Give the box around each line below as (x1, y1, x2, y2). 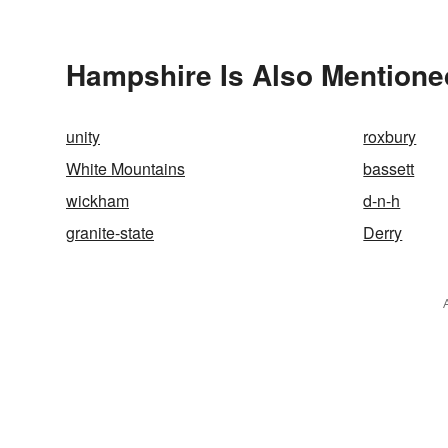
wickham (66, 189, 129, 213)
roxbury (363, 125, 417, 149)
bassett (363, 157, 415, 181)
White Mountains (66, 157, 185, 181)
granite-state (66, 221, 154, 245)
